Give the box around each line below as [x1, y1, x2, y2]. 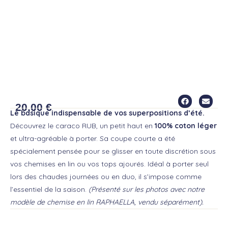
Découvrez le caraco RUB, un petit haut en [10, 121, 155, 130]
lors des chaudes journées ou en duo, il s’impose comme [10, 172, 202, 181]
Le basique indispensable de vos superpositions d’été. [10, 108, 205, 118]
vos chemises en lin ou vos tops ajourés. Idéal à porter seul [10, 159, 209, 168]
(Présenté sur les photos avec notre [89, 184, 205, 194]
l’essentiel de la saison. [10, 184, 89, 194]
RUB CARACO [15, 85, 104, 100]
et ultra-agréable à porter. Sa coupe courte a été [10, 133, 175, 143]
